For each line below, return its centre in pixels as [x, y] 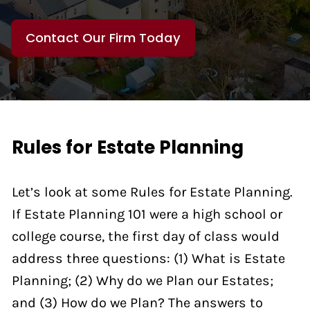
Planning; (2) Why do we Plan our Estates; [142, 280]
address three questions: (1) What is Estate [148, 258]
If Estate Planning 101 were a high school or [147, 213]
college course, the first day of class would [145, 236]
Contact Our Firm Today [103, 38]
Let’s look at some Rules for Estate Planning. [152, 191]
